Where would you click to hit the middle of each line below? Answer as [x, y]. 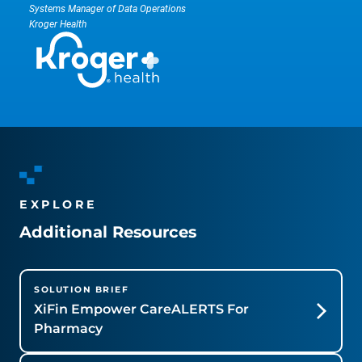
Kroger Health [58, 23]
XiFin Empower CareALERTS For [141, 309]
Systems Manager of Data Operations [107, 8]
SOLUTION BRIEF [81, 289]
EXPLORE [59, 204]
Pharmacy [68, 328]
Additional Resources [108, 232]
